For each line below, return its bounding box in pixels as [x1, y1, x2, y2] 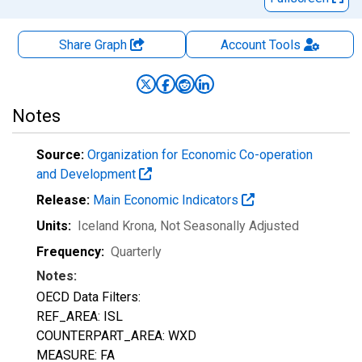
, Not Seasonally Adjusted [154, 218, 299, 234]
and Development [36, 166, 139, 182]
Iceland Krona [78, 218, 154, 234]
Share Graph [59, 37, 130, 53]
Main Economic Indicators [93, 192, 242, 208]
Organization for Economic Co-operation [87, 147, 313, 162]
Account [220, 37, 266, 53]
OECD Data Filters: [36, 289, 141, 305]
